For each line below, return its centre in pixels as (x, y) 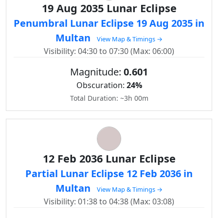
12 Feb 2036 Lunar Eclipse (109, 158)
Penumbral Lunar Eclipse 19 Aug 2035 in (109, 23)
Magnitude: (97, 72)
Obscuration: (101, 85)
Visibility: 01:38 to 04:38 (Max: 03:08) (109, 201)
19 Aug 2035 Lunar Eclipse (109, 8)
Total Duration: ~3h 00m (109, 98)
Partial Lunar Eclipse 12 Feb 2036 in (109, 173)
